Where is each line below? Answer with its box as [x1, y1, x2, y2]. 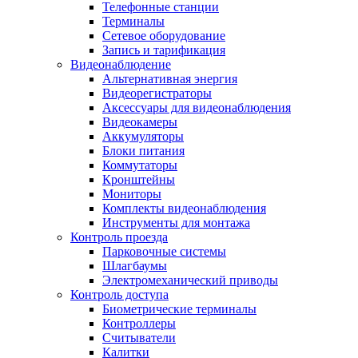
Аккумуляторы [102, 129, 184, 144]
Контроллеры [102, 316, 176, 331]
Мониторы [102, 187, 161, 201]
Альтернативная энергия [102, 72, 237, 86]
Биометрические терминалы [102, 302, 257, 316]
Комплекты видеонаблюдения [102, 201, 266, 216]
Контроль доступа [70, 288, 169, 302]
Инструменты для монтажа [102, 216, 250, 230]
